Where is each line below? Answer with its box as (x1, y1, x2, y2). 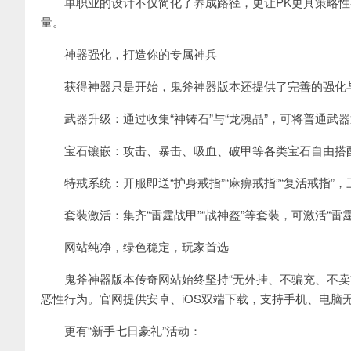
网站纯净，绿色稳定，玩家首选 (41, 238, 229, 255)
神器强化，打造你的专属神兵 (41, 45, 217, 62)
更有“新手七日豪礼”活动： (41, 322, 201, 338)
